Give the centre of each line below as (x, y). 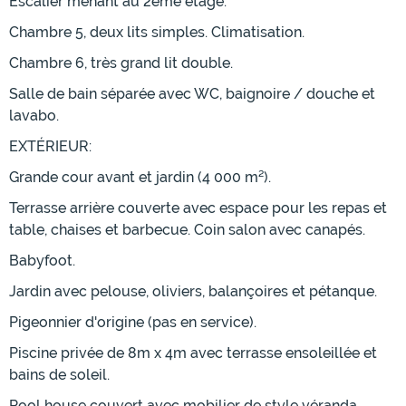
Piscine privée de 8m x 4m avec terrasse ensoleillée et (193, 353)
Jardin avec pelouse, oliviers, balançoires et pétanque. (193, 292)
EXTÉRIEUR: (50, 147)
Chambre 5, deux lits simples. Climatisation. (157, 33)
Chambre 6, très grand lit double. (121, 63)
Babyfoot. (42, 261)
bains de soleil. (59, 375)
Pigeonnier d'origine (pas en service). (133, 323)
